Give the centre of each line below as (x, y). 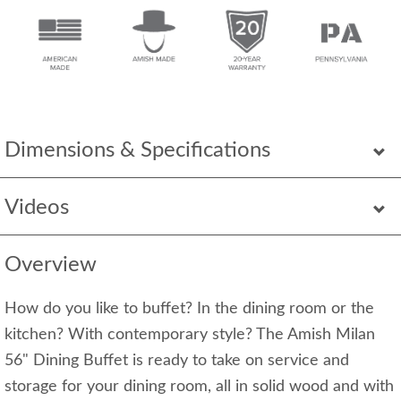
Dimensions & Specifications (137, 150)
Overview (51, 264)
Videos (37, 207)
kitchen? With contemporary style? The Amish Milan (190, 334)
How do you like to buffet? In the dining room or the (189, 308)
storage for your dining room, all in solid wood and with (199, 386)
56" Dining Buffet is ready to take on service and (177, 360)
